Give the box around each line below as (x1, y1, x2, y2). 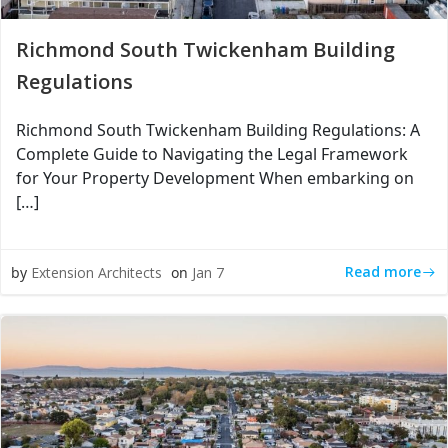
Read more (345, 262, 421, 281)
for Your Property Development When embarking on (16, 167, 414, 189)
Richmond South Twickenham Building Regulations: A (16, 119, 420, 141)
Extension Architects (31, 263, 162, 282)
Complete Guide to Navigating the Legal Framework (16, 143, 408, 165)
